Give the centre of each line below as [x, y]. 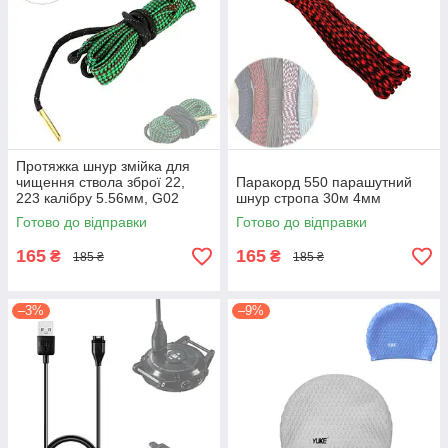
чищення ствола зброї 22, [100, 182]
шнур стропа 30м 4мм [308, 198]
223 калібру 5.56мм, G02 [97, 198]
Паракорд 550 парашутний [324, 182]
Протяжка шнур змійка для [103, 166]
